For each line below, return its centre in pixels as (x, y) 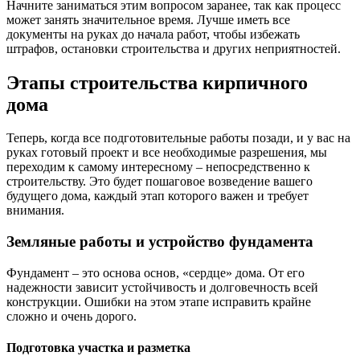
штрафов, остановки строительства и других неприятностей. (174, 48)
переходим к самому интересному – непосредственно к (158, 167)
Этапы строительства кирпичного (157, 82)
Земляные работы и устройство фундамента (160, 242)
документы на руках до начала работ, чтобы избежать (153, 34)
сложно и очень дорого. (72, 316)
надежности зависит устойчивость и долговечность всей (162, 287)
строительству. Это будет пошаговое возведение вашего (160, 182)
